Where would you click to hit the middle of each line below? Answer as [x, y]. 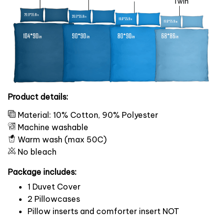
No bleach [38, 151]
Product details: [38, 96]
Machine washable [53, 127]
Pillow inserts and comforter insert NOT [103, 211]
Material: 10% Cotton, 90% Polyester [88, 115]
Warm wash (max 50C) [62, 139]
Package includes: [42, 172]
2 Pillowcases [54, 199]
